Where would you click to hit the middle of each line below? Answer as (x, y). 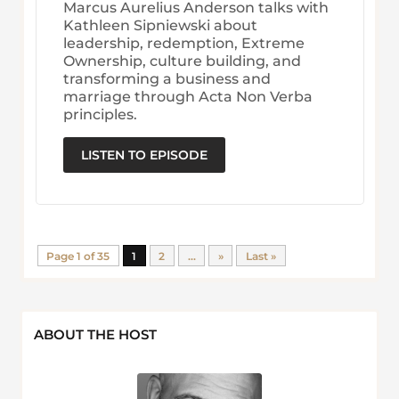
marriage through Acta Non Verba (187, 97)
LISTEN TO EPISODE (144, 155)
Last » (261, 256)
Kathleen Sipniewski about (160, 26)
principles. (100, 115)
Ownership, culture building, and (182, 61)
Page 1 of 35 (78, 256)
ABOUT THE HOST (95, 334)
